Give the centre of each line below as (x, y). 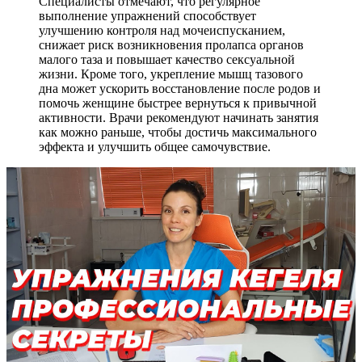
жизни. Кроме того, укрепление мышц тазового (171, 74)
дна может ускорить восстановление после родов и (180, 89)
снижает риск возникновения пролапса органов (171, 45)
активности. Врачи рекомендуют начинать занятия (179, 118)
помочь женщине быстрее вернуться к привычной (178, 103)
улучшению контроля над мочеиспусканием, (162, 31)
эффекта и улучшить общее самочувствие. (155, 147)
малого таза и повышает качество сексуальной (167, 60)
